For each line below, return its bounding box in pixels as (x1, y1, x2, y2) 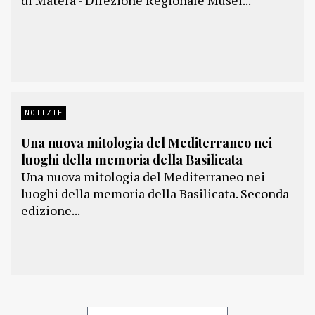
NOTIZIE (25, 107, 63, 117)
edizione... (21, 202, 80, 219)
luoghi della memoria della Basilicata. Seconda (21, 185, 289, 202)
